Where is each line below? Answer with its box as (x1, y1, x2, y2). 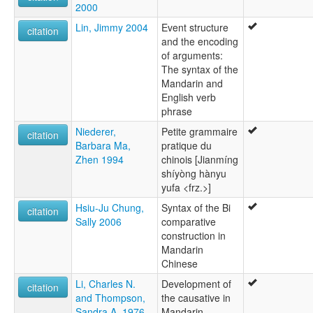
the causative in (161, 290, 231, 305)
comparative (161, 214, 216, 228)
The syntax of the (161, 61, 238, 76)
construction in (161, 228, 226, 242)
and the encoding (161, 34, 238, 48)
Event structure (161, 20, 228, 34)
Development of (161, 276, 231, 291)
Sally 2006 (75, 214, 122, 228)
